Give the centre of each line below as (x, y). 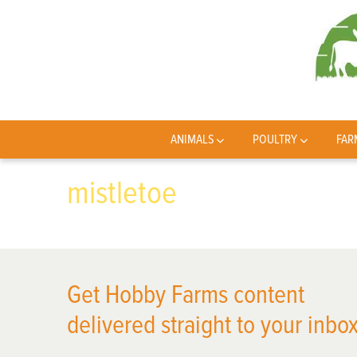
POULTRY (275, 139)
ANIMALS (192, 139)
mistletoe (122, 193)
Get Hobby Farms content (186, 295)
